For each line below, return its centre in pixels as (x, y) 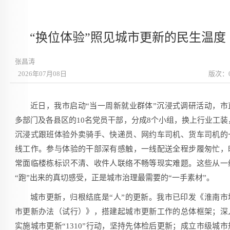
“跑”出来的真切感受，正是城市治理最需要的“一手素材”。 (114, 178)
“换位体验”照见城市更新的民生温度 (128, 37)
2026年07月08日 (41, 74)
